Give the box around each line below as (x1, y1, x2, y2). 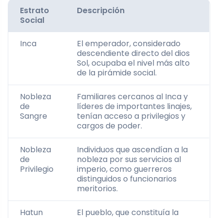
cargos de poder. (77, 120, 142, 131)
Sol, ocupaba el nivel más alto (77, 57, 190, 69)
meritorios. (77, 182, 118, 194)
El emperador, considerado (77, 37, 181, 49)
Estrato (20, 4, 49, 16)
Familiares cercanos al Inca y (77, 91, 188, 102)
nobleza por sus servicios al (77, 153, 181, 165)
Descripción (77, 4, 125, 16)
